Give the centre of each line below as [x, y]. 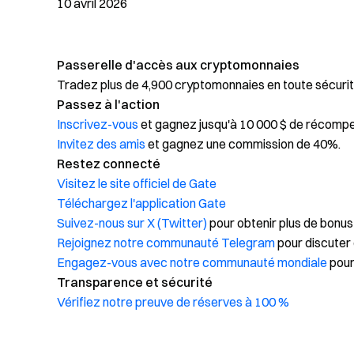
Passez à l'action [108, 104]
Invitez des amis [101, 144]
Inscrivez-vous [98, 124]
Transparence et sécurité [135, 282]
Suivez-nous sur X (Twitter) [132, 223]
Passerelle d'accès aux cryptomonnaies [178, 65]
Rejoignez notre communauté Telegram [166, 243]
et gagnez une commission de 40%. [243, 144]
